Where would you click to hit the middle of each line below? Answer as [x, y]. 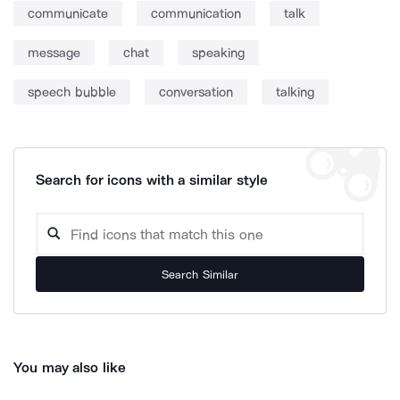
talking [295, 92]
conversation [196, 92]
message [54, 53]
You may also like [70, 367]
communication [196, 13]
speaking [218, 53]
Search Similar [200, 274]
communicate [68, 13]
